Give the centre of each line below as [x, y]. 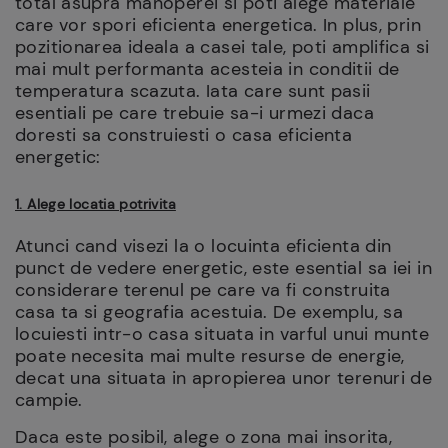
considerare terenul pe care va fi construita [203, 290]
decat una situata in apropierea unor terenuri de [224, 378]
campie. [49, 400]
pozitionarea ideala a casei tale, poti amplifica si [222, 47]
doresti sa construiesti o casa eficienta [184, 135]
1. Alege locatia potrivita [95, 204]
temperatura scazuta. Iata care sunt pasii [193, 91]
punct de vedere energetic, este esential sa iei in [224, 268]
